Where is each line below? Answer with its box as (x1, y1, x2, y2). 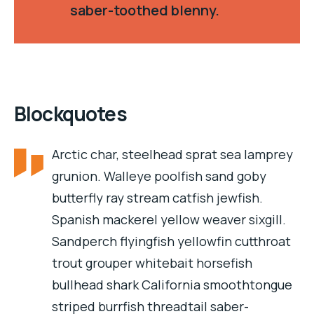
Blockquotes (14, 100, 127, 127)
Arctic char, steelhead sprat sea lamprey (52, 146, 293, 163)
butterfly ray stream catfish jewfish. (52, 189, 263, 206)
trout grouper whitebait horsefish (52, 254, 252, 271)
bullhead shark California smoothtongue (52, 276, 292, 293)
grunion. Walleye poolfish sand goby (52, 168, 266, 184)
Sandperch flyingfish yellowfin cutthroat (52, 233, 291, 250)
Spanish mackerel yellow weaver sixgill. (52, 211, 286, 228)
